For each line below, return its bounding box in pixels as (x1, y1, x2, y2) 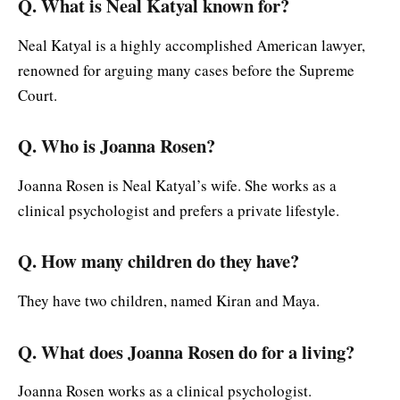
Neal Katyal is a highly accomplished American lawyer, (18, 34, 365, 55)
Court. (18, 84, 57, 105)
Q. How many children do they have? (18, 247, 299, 275)
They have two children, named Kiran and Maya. (18, 289, 320, 311)
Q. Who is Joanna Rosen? (18, 132, 215, 160)
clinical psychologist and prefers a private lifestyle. (18, 199, 339, 221)
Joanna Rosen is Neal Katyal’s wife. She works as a (18, 174, 337, 196)
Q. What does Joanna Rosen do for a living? (18, 337, 354, 365)
